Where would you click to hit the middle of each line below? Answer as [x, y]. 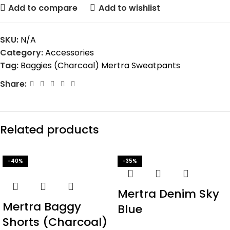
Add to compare [43, 8]
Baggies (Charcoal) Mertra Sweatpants [100, 65]
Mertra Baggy [42, 207]
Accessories [70, 53]
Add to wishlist [129, 8]
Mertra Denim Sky [168, 194]
